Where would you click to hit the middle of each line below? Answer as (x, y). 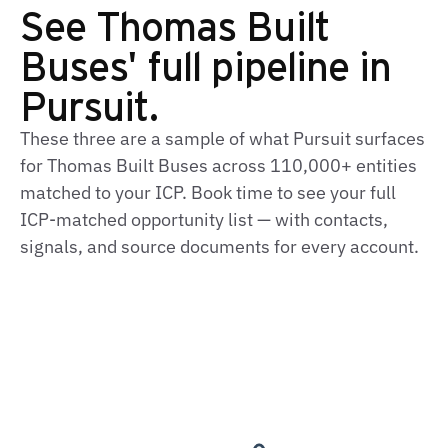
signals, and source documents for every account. (219, 246)
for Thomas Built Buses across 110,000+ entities (218, 165)
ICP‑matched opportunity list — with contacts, (204, 219)
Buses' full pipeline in (205, 64)
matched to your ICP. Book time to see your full (208, 192)
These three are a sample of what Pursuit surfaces (222, 138)
